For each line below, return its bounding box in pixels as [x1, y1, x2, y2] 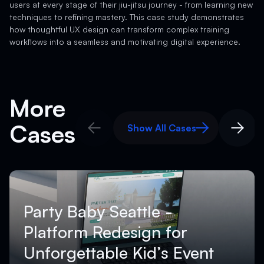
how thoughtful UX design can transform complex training [9, 24, 229, 34]
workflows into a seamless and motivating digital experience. [9, 36, 240, 47]
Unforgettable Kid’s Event [24, 242, 214, 263]
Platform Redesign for [24, 221, 187, 242]
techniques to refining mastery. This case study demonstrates [9, 11, 244, 22]
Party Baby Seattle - [24, 200, 173, 222]
